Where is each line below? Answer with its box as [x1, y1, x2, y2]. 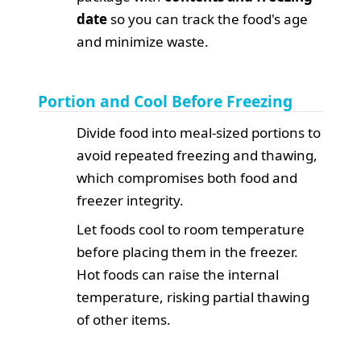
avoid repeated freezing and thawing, [77, 145, 318, 164]
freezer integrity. [77, 190, 185, 210]
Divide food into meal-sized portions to [77, 122, 322, 142]
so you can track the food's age [107, 9, 309, 28]
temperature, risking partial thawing [77, 287, 310, 306]
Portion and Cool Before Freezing [38, 89, 293, 112]
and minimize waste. [77, 31, 210, 51]
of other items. [77, 309, 172, 329]
